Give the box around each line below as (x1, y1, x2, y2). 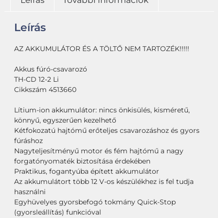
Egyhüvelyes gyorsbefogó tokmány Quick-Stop (14, 198, 176, 207)
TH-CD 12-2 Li (14, 75, 59, 84)
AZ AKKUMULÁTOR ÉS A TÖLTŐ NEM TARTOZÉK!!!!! (14, 44, 189, 54)
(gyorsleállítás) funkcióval (14, 208, 101, 217)
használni (14, 187, 46, 197)
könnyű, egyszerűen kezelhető (14, 116, 116, 125)
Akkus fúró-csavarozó (14, 65, 87, 74)
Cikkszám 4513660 (14, 85, 76, 94)
